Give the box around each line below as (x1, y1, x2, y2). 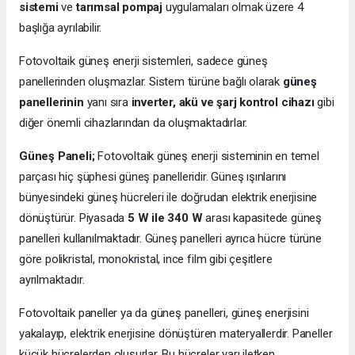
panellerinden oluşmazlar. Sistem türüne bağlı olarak (19, 74, 283, 89)
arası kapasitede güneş (202, 210, 323, 225)
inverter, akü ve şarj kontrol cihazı (131, 94, 315, 109)
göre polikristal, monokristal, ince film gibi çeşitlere (19, 251, 273, 266)
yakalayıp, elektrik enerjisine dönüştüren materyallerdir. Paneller (19, 326, 333, 341)
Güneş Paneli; (19, 148, 95, 163)
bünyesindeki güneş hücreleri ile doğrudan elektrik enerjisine (19, 189, 318, 204)
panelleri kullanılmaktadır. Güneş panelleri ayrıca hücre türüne (19, 231, 322, 246)
